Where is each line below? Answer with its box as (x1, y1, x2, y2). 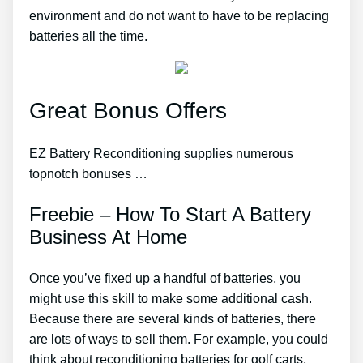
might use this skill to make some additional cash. (29, 291, 312, 305)
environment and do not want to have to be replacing (29, 9, 329, 23)
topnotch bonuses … (29, 166, 147, 181)
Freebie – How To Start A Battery (29, 203, 311, 225)
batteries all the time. (29, 29, 147, 44)
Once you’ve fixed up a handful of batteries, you (29, 271, 301, 285)
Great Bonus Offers (29, 98, 227, 124)
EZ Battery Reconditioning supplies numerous (29, 146, 293, 160)
